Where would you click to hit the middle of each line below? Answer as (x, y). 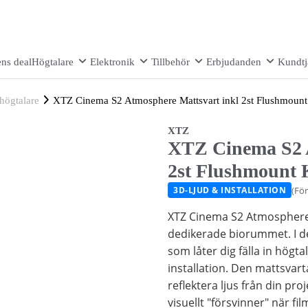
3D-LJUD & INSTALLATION (230, 190)
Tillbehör (170, 62)
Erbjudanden (234, 62)
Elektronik (112, 62)
